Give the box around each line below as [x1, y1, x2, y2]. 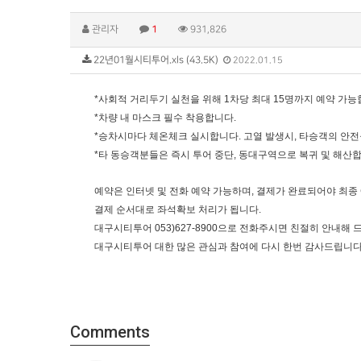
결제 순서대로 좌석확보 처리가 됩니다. [94, 204, 261, 215]
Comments [70, 322, 150, 342]
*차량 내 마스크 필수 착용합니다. [94, 112, 236, 123]
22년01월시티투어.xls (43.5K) [91, 55, 223, 65]
